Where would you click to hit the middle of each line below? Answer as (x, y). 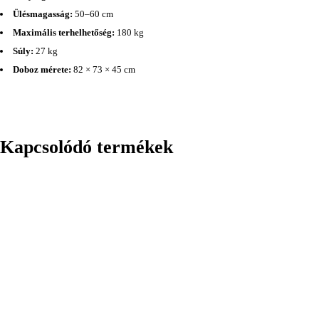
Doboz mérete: (42, 69)
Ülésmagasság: (43, 14)
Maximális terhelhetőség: (64, 32)
